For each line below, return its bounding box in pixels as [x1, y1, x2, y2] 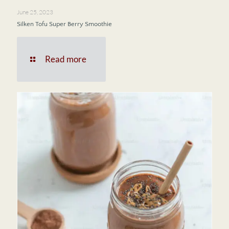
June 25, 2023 [17, 8, 53, 16]
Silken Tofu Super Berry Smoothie [17, 20, 112, 28]
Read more [45, 54, 86, 65]
